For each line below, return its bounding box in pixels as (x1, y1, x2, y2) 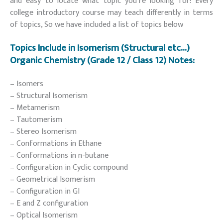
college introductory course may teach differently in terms (10, 5, 213, 19)
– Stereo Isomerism (10, 124, 77, 138)
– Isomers (10, 77, 43, 91)
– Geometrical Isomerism (10, 172, 95, 186)
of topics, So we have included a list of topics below (10, 17, 183, 31)
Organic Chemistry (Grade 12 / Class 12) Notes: (10, 53, 197, 69)
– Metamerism (10, 101, 60, 114)
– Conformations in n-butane (10, 148, 109, 162)
